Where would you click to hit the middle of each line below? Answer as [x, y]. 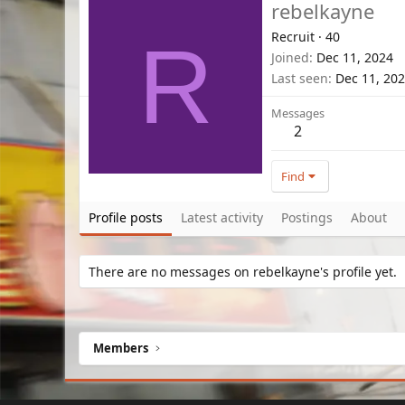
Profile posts [126, 217]
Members [121, 348]
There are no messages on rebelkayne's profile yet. [243, 271]
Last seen [300, 78]
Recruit [293, 36]
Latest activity [222, 217]
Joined [290, 57]
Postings [307, 217]
